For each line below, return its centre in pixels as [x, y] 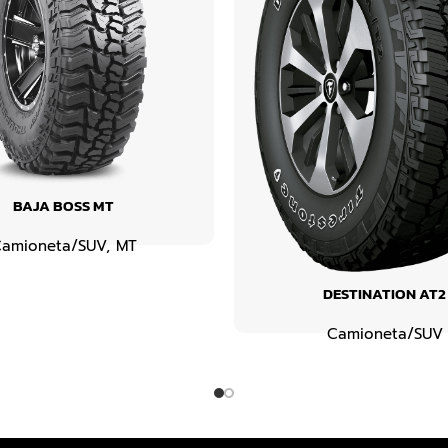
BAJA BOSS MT [63, 205]
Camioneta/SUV [384, 334]
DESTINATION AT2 [384, 294]
